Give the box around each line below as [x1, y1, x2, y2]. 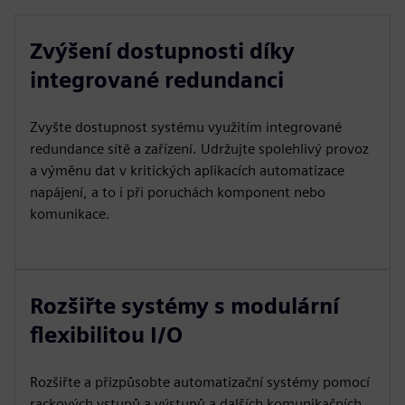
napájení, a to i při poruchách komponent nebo [30, 184, 325, 201]
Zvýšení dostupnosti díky [30, 38, 295, 64]
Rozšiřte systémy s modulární [30, 293, 339, 319]
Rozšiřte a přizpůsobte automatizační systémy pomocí [30, 373, 370, 391]
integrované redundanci [30, 67, 284, 93]
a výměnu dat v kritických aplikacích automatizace [30, 162, 344, 179]
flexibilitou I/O [30, 322, 183, 348]
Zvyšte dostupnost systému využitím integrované [30, 118, 342, 136]
